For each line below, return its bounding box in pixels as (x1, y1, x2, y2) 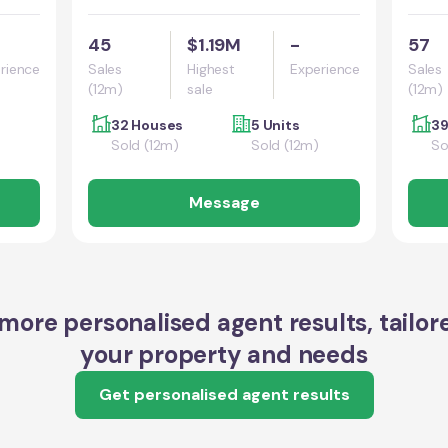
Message (188, 192, 260, 213)
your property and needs (80, 339, 368, 370)
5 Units (251, 116, 300, 134)
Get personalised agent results (98, 384, 350, 405)
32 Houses (111, 116, 184, 134)
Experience (290, 60, 360, 78)
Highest (187, 60, 235, 78)
